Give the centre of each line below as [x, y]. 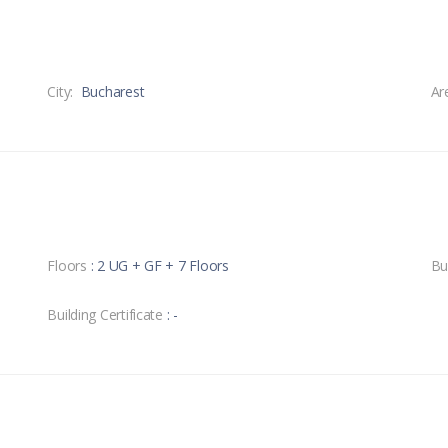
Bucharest [112, 91]
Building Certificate [105, 314]
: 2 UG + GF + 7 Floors [159, 265]
